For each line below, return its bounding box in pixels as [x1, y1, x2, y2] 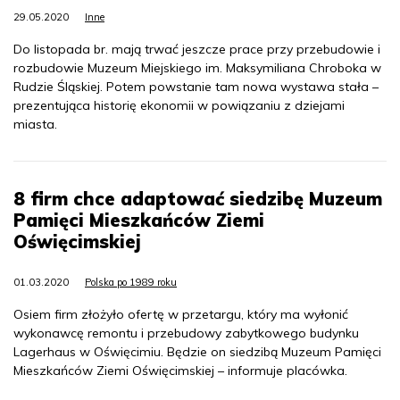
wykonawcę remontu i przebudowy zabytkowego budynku [13, 325, 359, 342]
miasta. [13, 116, 57, 133]
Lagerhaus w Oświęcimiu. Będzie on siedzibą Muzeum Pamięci [13, 344, 381, 361]
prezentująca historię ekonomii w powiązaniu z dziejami [13, 97, 345, 114]
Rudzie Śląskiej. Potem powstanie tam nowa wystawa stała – [13, 79, 379, 96]
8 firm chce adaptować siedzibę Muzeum [13, 187, 382, 211]
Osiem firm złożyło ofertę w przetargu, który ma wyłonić [13, 306, 348, 323]
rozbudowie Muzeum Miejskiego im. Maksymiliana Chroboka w [13, 60, 381, 77]
